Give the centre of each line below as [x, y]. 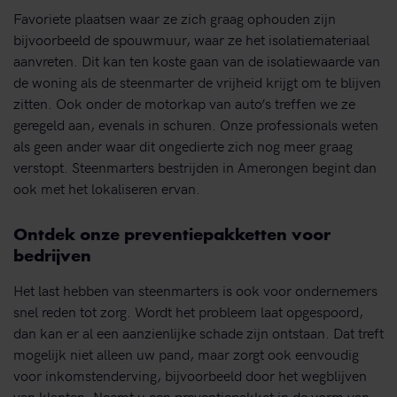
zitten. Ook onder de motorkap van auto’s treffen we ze [184, 102]
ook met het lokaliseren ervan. [107, 187]
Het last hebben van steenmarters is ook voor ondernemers [195, 289]
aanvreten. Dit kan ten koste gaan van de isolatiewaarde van [197, 60]
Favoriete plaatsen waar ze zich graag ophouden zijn [175, 17]
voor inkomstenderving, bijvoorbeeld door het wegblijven [190, 374]
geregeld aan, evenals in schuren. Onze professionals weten [196, 124]
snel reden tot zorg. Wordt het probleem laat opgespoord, [188, 311]
